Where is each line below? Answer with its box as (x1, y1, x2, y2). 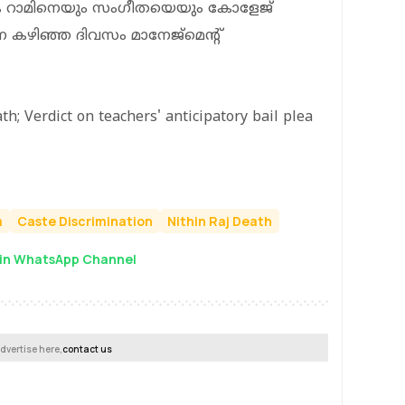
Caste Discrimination (17, 212, 153, 230)
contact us (62, 343, 113, 355)
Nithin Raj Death (167, 212, 272, 230)
